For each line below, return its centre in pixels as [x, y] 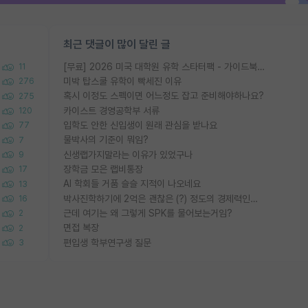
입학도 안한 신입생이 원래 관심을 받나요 [140, 125]
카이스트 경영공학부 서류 [111, 110]
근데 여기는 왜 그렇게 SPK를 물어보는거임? [148, 213]
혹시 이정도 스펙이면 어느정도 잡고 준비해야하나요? [164, 96]
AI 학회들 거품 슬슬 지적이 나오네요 [132, 184]
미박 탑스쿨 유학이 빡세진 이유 [122, 81]
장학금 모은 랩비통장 [103, 169]
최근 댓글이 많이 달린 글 [117, 44]
